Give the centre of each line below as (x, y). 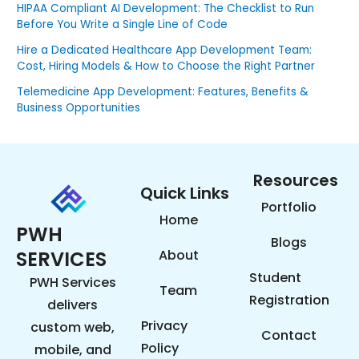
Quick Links (185, 194)
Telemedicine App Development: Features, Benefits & (163, 91)
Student (275, 278)
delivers (73, 305)
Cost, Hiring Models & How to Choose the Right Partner (166, 66)
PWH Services (73, 283)
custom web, (73, 328)
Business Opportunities (79, 107)
